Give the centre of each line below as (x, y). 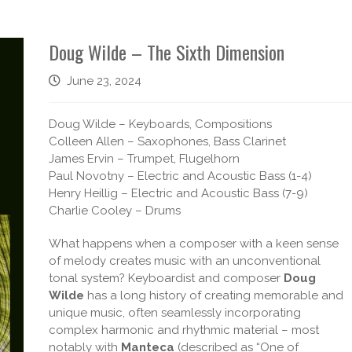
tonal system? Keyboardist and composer (167, 278)
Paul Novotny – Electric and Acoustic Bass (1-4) (181, 176)
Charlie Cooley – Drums (115, 211)
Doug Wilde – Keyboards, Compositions (161, 124)
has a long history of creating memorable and (214, 295)
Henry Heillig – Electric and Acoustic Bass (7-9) (179, 193)
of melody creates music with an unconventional (185, 261)
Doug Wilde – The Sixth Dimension (167, 52)
